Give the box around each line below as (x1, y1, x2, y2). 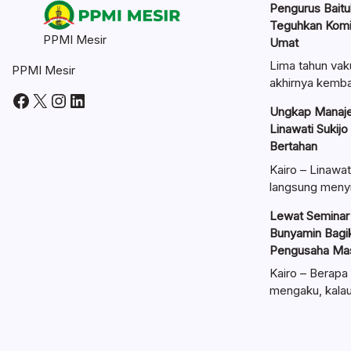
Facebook (11, 88, 98, 111)
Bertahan (269, 139, 317, 154)
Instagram (49, 88, 139, 111)
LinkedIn (67, 88, 141, 111)
